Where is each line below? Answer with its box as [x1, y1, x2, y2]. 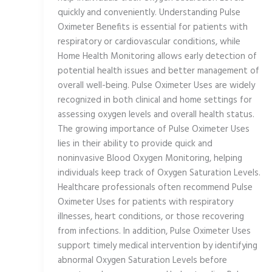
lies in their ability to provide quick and [57, 137, 212, 152]
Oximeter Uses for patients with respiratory [57, 195, 233, 210]
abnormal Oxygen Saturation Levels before [57, 253, 227, 268]
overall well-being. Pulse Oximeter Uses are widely [57, 78, 255, 93]
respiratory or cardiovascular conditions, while [57, 35, 240, 50]
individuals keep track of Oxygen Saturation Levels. [57, 166, 260, 181]
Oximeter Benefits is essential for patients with [57, 20, 248, 35]
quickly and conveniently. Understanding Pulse [57, 5, 240, 21]
